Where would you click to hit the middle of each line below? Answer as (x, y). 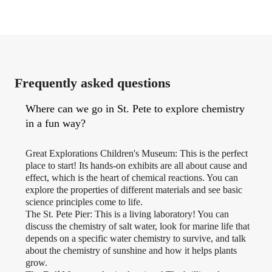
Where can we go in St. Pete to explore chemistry (135, 109)
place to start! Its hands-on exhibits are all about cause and (136, 166)
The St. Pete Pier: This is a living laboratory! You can (127, 214)
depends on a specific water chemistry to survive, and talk (136, 239)
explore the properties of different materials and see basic (134, 190)
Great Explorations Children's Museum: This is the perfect (137, 154)
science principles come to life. (84, 202)
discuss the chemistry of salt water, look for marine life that (138, 226)
